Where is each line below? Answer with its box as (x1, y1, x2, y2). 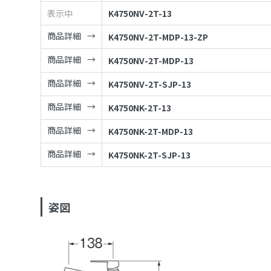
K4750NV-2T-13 (108, 7, 172, 20)
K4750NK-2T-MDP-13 (108, 125, 194, 138)
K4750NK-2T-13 (108, 102, 172, 114)
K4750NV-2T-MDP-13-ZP (108, 31, 209, 44)
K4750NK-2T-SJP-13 (108, 149, 191, 162)
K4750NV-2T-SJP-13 (108, 78, 192, 91)
